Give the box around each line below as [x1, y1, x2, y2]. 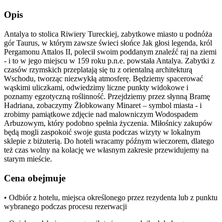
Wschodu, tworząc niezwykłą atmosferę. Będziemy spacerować [4, 74, 203, 83]
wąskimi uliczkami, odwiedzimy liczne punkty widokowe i [4, 83, 188, 92]
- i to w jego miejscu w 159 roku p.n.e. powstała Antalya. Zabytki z [4, 56, 215, 65]
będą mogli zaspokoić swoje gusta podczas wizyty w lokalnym [4, 128, 200, 137]
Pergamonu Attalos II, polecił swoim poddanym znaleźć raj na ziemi [4, 48, 217, 56]
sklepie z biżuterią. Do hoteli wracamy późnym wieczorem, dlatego [4, 137, 214, 146]
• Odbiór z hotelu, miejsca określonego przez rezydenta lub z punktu [4, 193, 218, 202]
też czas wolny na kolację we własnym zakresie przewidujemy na [4, 146, 209, 155]
